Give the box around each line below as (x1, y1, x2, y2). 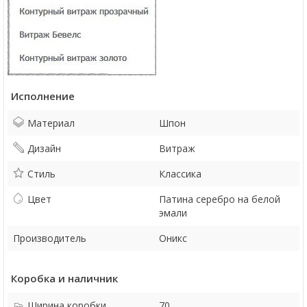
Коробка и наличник (11, 271, 118, 285)
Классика (159, 167, 201, 180)
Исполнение (11, 89, 75, 103)
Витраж (159, 142, 195, 155)
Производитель (13, 232, 86, 245)
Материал (27, 116, 75, 130)
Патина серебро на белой (159, 193, 280, 206)
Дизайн (27, 142, 61, 155)
